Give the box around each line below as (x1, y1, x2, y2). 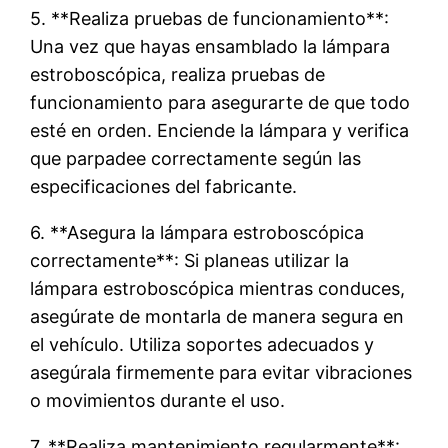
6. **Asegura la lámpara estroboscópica (30, 221, 365, 243)
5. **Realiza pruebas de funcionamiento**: (30, 7, 390, 29)
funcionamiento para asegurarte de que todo (30, 91, 411, 113)
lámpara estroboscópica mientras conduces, (30, 277, 406, 299)
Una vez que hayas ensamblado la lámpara (30, 35, 391, 57)
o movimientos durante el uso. (30, 389, 286, 411)
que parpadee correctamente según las (30, 147, 362, 169)
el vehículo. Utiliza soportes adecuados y (30, 333, 375, 355)
